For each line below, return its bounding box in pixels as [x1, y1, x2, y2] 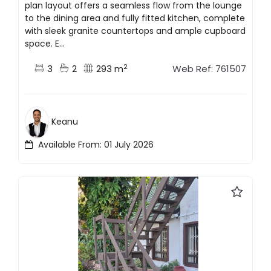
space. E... [25, 38, 65, 50]
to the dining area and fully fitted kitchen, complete [25, 12, 245, 25]
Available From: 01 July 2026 [36, 139, 154, 151]
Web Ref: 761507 [172, 62, 246, 76]
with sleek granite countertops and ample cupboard [25, 25, 246, 38]
